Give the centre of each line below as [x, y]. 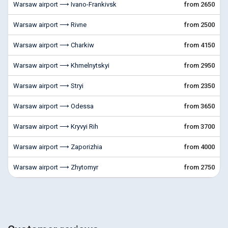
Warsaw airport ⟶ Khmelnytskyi [61, 65]
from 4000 [199, 147]
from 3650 [199, 106]
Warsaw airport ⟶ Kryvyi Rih [56, 126]
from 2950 [199, 65]
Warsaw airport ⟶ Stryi [48, 86]
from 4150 [199, 45]
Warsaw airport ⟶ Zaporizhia [58, 147]
